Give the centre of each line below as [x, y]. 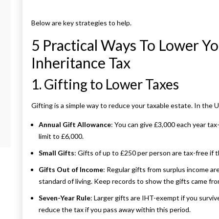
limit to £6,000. [61, 136]
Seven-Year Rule [65, 198]
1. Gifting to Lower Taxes [105, 84]
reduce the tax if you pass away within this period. [115, 210]
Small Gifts [56, 153]
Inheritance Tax [81, 63]
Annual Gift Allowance [75, 125]
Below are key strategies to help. [81, 23]
